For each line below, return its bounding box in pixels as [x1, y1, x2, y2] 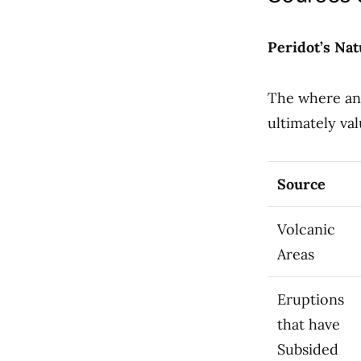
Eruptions [277, 290, 344, 309]
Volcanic [277, 220, 335, 239]
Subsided [277, 340, 338, 359]
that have [277, 315, 340, 334]
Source [277, 175, 326, 193]
